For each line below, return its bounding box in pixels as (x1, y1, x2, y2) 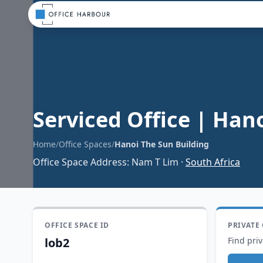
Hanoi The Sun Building (114, 139, 209, 150)
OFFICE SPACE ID (45, 220, 109, 230)
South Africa (186, 156, 240, 168)
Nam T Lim (131, 156, 178, 168)
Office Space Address (33, 156, 127, 168)
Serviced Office (33, 105, 190, 134)
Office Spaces (59, 139, 112, 150)
